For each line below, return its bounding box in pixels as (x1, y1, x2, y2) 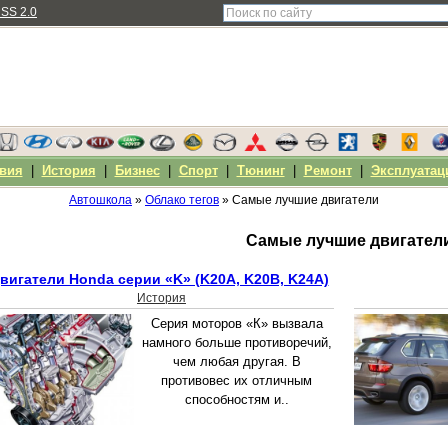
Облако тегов (145, 193, 219, 207)
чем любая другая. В (172, 354, 301, 370)
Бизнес (114, 163, 160, 178)
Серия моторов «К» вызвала (150, 316, 323, 332)
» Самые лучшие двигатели (219, 193, 379, 207)
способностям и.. (184, 392, 289, 408)
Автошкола (69, 193, 132, 207)
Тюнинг (236, 163, 285, 178)
